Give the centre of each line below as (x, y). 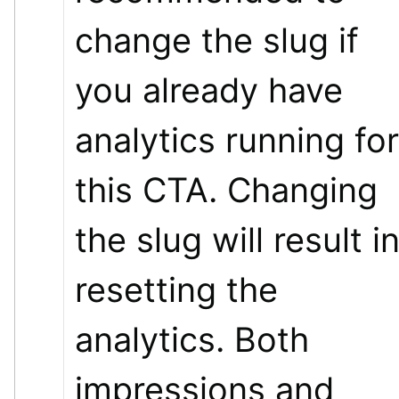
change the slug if (217, 40)
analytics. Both (192, 339)
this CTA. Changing (226, 189)
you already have (209, 90)
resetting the (176, 289)
